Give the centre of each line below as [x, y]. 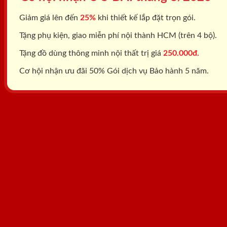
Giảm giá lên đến [49, 17]
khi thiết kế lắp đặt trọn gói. [146, 17]
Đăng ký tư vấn [116, 108]
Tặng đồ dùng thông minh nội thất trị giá [90, 53]
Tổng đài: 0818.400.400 [46, 108]
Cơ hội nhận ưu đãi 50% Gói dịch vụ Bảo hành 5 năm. [113, 71]
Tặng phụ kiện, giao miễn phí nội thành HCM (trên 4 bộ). [117, 35]
